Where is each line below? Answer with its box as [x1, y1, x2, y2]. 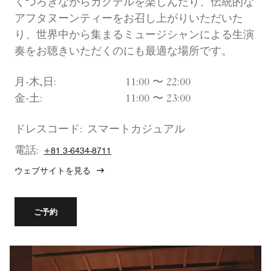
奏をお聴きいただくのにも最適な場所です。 [15, 47, 232, 58]
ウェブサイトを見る [15, 166, 91, 176]
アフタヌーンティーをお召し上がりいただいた [15, 14, 243, 25]
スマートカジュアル [87, 125, 185, 136]
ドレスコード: [15, 125, 82, 136]
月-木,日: [15, 77, 56, 89]
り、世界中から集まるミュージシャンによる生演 [15, 30, 254, 42]
